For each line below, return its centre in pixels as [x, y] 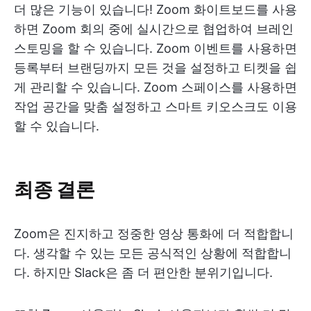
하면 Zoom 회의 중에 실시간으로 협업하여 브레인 [154, 29]
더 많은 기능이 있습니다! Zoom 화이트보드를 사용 [155, 10]
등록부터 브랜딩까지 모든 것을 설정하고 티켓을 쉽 [155, 68]
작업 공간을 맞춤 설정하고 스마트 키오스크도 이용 [155, 107]
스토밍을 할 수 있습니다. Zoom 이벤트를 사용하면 [155, 49]
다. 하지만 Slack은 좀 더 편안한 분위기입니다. [143, 273]
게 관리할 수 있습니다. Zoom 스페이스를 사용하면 [155, 87]
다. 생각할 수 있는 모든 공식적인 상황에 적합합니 [153, 253]
